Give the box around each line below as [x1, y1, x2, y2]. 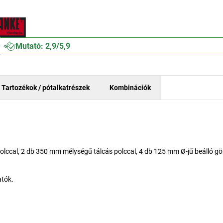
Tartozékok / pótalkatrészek [1, 83, 90, 92]
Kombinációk [110, 83, 151, 92]
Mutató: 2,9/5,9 [15, 41, 71, 51]
